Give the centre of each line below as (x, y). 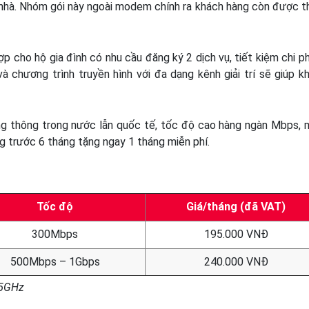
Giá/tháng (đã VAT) (236, 206)
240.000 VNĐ (236, 261)
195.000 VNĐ (236, 234)
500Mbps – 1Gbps (55, 261)
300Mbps (55, 234)
